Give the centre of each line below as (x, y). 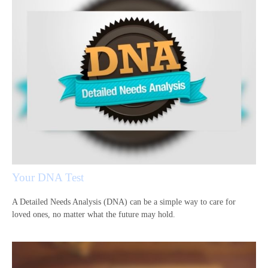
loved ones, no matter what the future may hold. (94, 214)
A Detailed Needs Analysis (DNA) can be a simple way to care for (124, 202)
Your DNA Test (48, 177)
